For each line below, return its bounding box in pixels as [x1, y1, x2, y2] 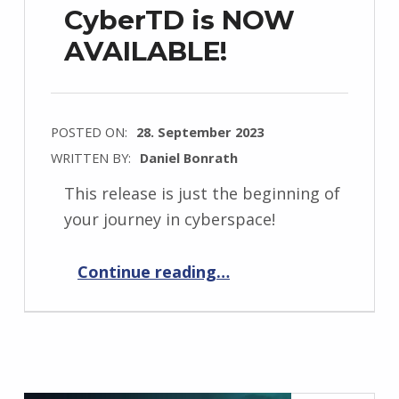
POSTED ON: [50, 123, 131, 142]
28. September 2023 [135, 123, 264, 142]
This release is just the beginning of [63, 183, 340, 205]
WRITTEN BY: [50, 149, 134, 167]
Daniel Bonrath [139, 149, 238, 167]
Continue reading [77, 260, 216, 282]
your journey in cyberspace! [63, 208, 275, 231]
